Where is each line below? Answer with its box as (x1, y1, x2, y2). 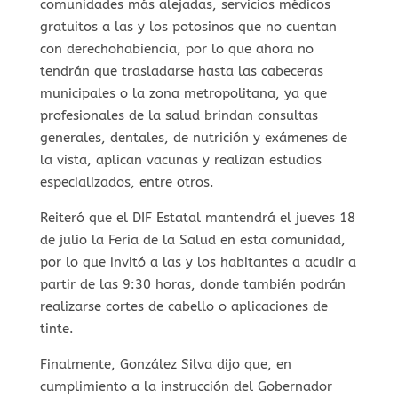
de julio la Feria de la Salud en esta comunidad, (39, 231, 346, 248)
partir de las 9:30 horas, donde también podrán (39, 275, 346, 292)
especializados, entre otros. (39, 173, 214, 190)
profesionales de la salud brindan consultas (39, 107, 318, 123)
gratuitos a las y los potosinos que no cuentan (39, 18, 337, 35)
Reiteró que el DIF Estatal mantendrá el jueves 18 (39, 209, 355, 226)
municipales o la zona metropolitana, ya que (39, 84, 327, 101)
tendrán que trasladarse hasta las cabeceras (39, 62, 323, 79)
